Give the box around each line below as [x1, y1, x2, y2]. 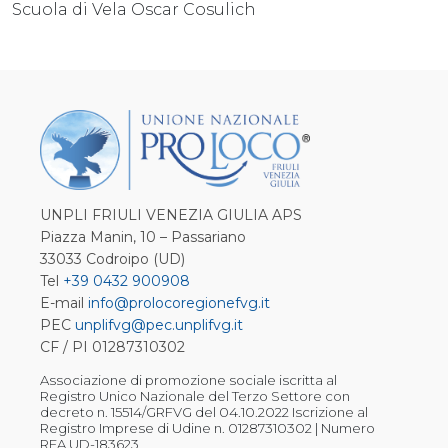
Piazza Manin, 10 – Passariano [40, 228, 246, 246]
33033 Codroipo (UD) [40, 250, 185, 268]
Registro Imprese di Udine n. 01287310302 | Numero [40, 420, 375, 436]
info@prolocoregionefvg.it [88, 294, 270, 312]
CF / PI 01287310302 [40, 338, 185, 356]
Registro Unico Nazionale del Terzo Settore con [40, 388, 350, 404]
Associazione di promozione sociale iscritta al [40, 372, 337, 388]
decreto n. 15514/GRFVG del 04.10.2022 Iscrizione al [40, 404, 368, 420]
